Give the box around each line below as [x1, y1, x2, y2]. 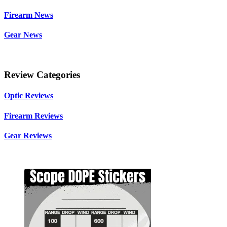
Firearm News [4, 10, 53, 19]
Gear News [4, 30, 42, 40]
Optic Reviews [4, 91, 53, 100]
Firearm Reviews [4, 111, 63, 120]
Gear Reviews [4, 131, 52, 140]
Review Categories [4, 69, 80, 81]
